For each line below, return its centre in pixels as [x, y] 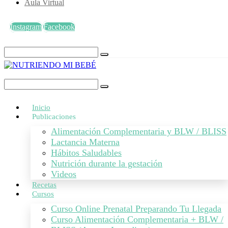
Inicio [41, 107]
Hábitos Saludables [86, 153]
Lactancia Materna [85, 142]
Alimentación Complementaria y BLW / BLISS [139, 131]
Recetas [44, 185]
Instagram [26, 27]
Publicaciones [54, 117]
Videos [64, 174]
